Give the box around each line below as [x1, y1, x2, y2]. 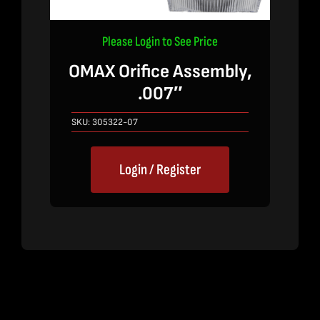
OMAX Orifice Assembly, [68, 61, 252, 84]
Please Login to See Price [102, 34, 218, 51]
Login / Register [119, 161, 201, 179]
